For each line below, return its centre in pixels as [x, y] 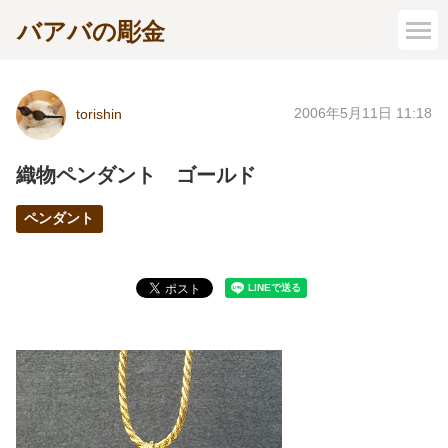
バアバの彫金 [91, 31]
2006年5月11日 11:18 [363, 113]
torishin [99, 114]
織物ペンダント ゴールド [136, 175]
